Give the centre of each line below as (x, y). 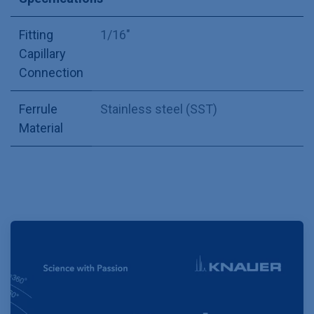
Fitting (36, 35)
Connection (51, 73)
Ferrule (38, 109)
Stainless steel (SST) (159, 109)
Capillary (42, 54)
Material (41, 128)
